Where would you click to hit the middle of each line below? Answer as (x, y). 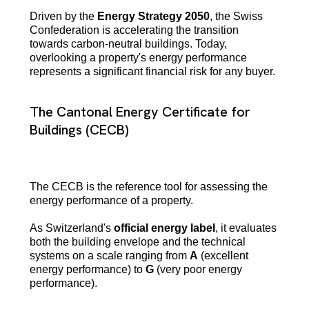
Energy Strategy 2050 (153, 17)
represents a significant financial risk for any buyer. (152, 72)
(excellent (223, 255)
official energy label (164, 228)
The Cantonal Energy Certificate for (140, 112)
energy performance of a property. (111, 200)
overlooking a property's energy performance (138, 58)
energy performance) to (87, 269)
